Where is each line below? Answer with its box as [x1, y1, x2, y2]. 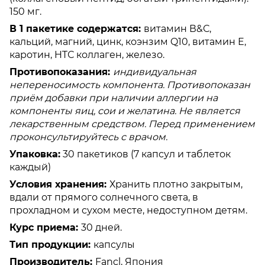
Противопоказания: [9, 66, 113, 77]
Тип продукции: [9, 238, 93, 250]
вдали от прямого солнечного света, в [9, 191, 198, 203]
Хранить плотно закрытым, [109, 178, 243, 190]
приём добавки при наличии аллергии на [9, 92, 218, 104]
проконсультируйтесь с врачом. [9, 131, 167, 143]
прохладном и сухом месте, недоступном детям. [9, 204, 247, 216]
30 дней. [81, 221, 122, 233]
